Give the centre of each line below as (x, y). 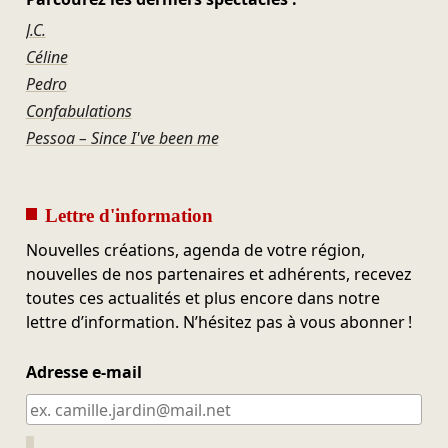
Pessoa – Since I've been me (122, 138)
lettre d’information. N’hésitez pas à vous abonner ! (218, 322)
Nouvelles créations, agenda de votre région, (195, 250)
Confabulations (78, 111)
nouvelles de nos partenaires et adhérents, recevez (218, 274)
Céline (46, 57)
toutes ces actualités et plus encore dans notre (202, 298)
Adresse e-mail (83, 372)
